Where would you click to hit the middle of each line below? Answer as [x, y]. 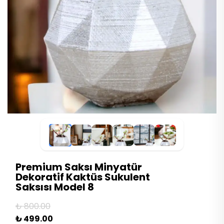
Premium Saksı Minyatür [79, 167]
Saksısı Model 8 [55, 187]
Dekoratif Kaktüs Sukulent [83, 177]
